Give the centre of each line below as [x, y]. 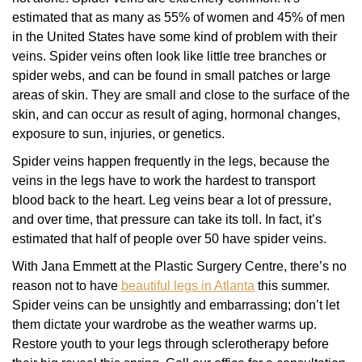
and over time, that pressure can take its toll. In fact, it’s [167, 219]
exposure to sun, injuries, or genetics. [118, 134]
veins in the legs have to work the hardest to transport [164, 181]
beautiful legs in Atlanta [188, 286]
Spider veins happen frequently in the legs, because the [171, 161]
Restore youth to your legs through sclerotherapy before [170, 344]
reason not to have [67, 286]
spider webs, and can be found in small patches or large [171, 76]
